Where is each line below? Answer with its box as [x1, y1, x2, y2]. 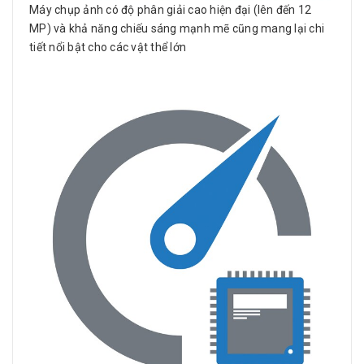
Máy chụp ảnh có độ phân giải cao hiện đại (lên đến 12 [29, 3, 312, 17]
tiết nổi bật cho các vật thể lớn [29, 41, 186, 54]
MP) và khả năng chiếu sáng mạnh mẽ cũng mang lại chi [29, 22, 324, 36]
